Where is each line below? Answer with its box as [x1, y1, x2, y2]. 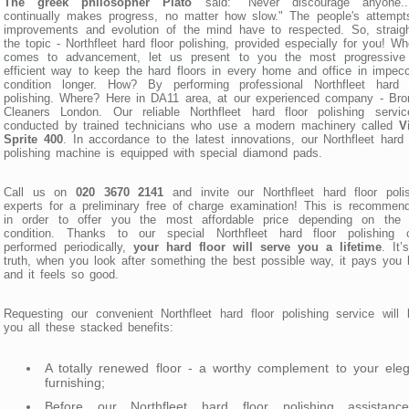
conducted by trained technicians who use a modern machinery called [4, 118, 399, 132]
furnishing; [45, 374, 105, 390]
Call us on [4, 184, 76, 199]
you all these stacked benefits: [4, 320, 173, 334]
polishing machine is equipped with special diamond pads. [4, 145, 322, 160]
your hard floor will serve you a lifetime [133, 239, 382, 254]
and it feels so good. [4, 267, 119, 281]
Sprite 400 [4, 131, 63, 146]
